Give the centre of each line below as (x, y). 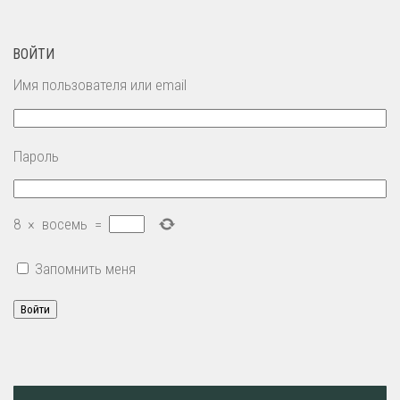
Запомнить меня (85, 268)
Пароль (36, 156)
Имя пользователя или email (100, 85)
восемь (65, 224)
